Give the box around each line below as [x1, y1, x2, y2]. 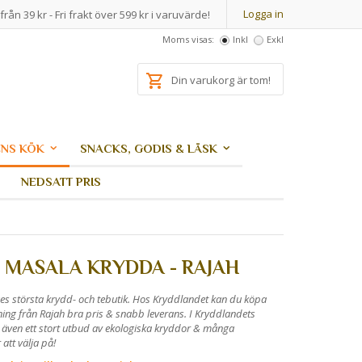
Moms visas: [162, 33, 214, 45]
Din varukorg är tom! [171, 73, 271, 87]
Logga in [243, 6, 284, 21]
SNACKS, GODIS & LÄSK [80, 141, 217, 155]
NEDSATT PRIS [21, 175, 101, 188]
